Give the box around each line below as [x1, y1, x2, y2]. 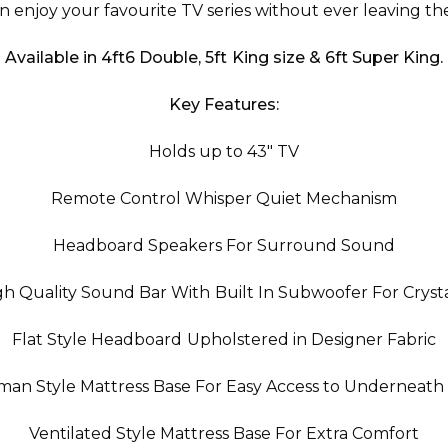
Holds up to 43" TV [148, 142, 300, 161]
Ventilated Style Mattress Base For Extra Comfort [28, 424, 420, 443]
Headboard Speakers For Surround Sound [52, 236, 396, 255]
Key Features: [169, 95, 279, 114]
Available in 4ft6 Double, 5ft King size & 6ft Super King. [5, 48, 443, 67]
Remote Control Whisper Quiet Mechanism [50, 189, 398, 208]
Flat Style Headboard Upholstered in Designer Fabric [12, 330, 436, 349]
